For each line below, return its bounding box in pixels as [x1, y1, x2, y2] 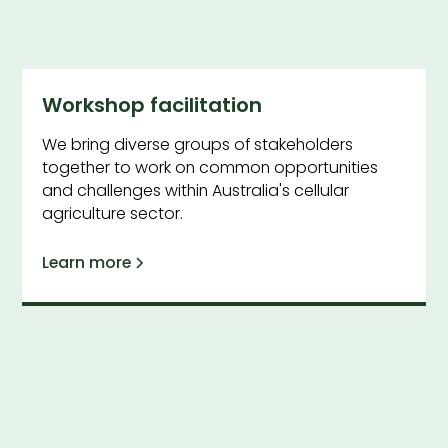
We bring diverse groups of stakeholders [42, 132, 354, 156]
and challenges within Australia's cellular [42, 178, 350, 202]
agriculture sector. [42, 201, 184, 225]
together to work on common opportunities [42, 155, 379, 179]
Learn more [42, 251, 132, 275]
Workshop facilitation [42, 90, 263, 119]
